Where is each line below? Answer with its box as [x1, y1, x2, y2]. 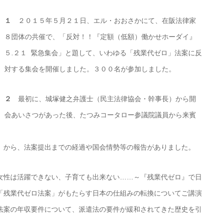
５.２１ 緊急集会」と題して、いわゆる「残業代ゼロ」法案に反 [4, 49, 202, 57]
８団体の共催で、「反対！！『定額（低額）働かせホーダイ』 [4, 33, 196, 41]
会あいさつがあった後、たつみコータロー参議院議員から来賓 [4, 111, 196, 119]
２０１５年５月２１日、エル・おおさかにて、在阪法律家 [11, 17, 196, 24]
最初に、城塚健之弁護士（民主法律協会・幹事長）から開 [11, 95, 196, 103]
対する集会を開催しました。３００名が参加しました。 [4, 65, 175, 73]
